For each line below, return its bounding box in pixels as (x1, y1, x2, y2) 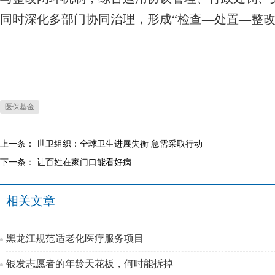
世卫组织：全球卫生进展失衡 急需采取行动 (37, 139, 203, 149)
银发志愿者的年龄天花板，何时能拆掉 (6, 258, 173, 269)
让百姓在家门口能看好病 (37, 157, 131, 167)
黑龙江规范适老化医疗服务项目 (6, 233, 144, 244)
